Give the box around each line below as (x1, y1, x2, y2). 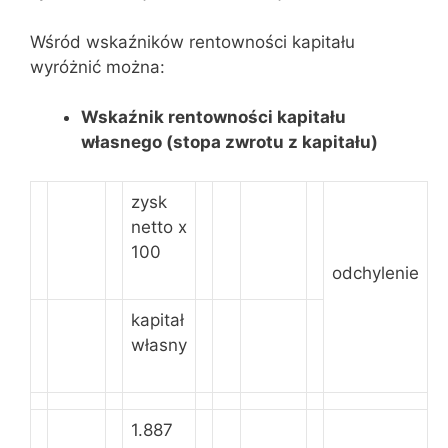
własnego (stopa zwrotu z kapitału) (81, 132, 378, 152)
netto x (131, 216, 187, 237)
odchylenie (332, 262, 419, 283)
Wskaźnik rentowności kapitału (81, 107, 346, 127)
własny (131, 334, 187, 355)
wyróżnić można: (30, 56, 165, 77)
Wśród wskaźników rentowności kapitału (30, 31, 355, 52)
